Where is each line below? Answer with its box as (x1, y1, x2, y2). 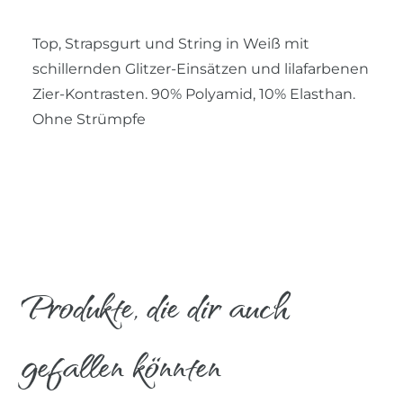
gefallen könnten (22, 338, 221, 391)
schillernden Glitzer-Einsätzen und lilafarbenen (32, 59, 369, 77)
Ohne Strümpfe (32, 110, 146, 128)
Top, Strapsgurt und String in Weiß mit (32, 34, 309, 52)
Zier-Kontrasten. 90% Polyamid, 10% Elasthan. (32, 85, 355, 103)
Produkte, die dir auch (22, 279, 290, 332)
